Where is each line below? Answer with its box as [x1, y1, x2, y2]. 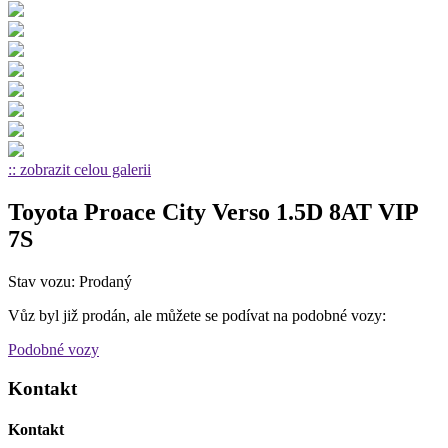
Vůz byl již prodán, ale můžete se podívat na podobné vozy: [8, 306, 386, 324]
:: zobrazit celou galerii [8, 161, 151, 178]
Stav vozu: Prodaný [8, 272, 132, 290]
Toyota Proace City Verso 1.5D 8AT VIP [8, 198, 418, 225]
